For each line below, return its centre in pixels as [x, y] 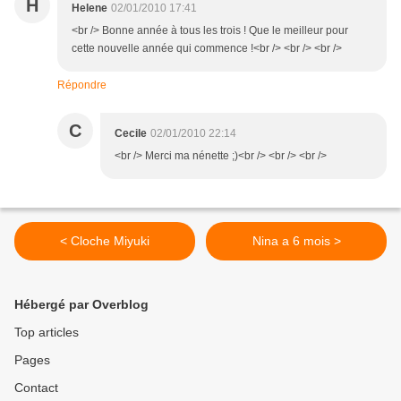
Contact [36, 388]
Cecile [131, 134]
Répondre [82, 85]
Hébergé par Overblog [81, 305]
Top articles [47, 333]
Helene [90, 9]
